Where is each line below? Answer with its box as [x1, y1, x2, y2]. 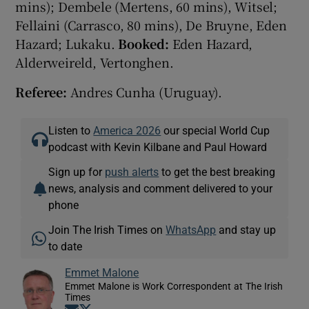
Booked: [118, 34, 172, 53]
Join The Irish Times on [48, 224, 166, 236]
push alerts [105, 166, 159, 178]
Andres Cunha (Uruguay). [70, 83, 223, 101]
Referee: [15, 83, 70, 101]
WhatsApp [166, 224, 217, 236]
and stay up [216, 224, 277, 236]
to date [48, 241, 83, 252]
